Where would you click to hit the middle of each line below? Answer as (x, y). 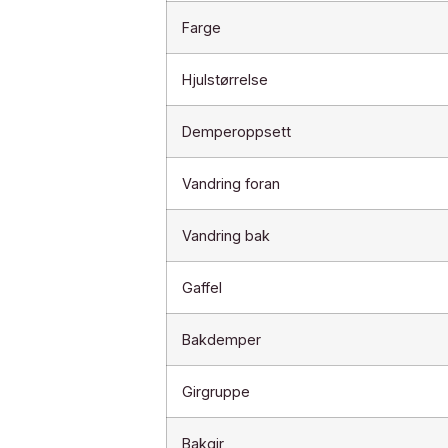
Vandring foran (230, 183)
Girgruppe (215, 391)
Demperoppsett (236, 131)
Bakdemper (221, 339)
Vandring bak (225, 235)
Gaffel (201, 287)
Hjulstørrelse (224, 79)
